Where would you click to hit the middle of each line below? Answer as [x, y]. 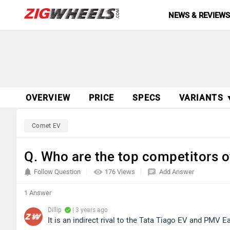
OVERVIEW [48, 98]
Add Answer [177, 172]
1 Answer [38, 193]
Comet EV [46, 126]
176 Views [121, 172]
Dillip [55, 210]
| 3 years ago [89, 210]
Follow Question [57, 172]
